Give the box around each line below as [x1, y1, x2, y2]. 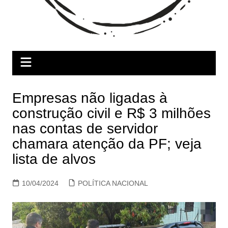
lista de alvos [12, 151, 96, 167]
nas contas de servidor [12, 120, 158, 136]
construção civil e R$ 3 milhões [12, 105, 211, 121]
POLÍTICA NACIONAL [77, 179, 148, 187]
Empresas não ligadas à [12, 90, 167, 106]
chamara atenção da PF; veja [12, 135, 202, 152]
